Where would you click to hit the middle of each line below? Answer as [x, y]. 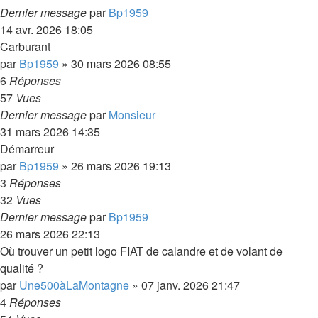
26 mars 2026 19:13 [121, 166]
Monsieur [132, 115]
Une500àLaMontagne [74, 285]
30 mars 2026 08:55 [121, 64]
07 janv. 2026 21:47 [191, 285]
